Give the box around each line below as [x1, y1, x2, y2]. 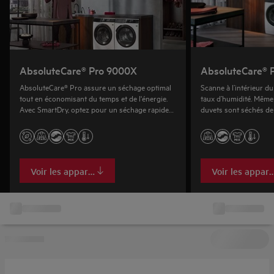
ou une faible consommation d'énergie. [20, 114, 146, 126]
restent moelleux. [201, 114, 256, 126]
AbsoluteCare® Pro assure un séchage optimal [20, 81, 171, 93]
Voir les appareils [30, 164, 102, 177]
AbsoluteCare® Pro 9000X [20, 63, 137, 78]
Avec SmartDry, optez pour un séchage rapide [20, 103, 169, 115]
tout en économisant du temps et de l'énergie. [20, 92, 168, 104]
